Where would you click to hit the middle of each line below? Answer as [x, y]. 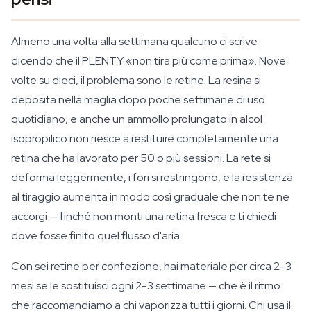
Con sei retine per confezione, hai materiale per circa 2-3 [151, 266]
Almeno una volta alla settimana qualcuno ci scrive [134, 41]
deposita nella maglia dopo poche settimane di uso [138, 100]
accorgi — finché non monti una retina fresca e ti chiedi [144, 216]
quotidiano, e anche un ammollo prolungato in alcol [137, 119]
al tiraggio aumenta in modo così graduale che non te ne [150, 197]
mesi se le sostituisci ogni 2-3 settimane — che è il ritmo [146, 286]
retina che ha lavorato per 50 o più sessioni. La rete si [141, 158]
